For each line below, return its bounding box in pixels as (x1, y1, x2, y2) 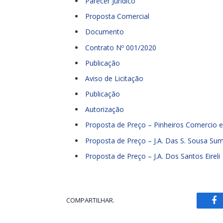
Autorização (85, 105, 124, 114)
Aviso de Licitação (85, 73, 143, 83)
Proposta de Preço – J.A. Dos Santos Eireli (85, 151, 220, 161)
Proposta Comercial (85, 11, 149, 21)
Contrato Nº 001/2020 (85, 42, 156, 52)
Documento (85, 27, 124, 37)
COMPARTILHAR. (66, 196, 114, 205)
